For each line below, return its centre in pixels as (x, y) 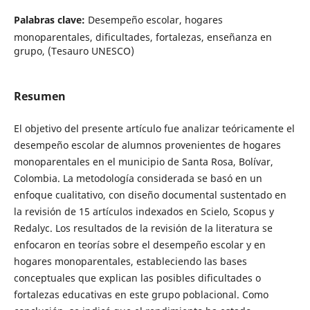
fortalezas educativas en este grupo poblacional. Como (141, 295)
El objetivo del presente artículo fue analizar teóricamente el (154, 129)
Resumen (39, 97)
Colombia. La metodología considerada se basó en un (138, 179)
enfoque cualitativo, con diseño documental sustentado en (150, 195)
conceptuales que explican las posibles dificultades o (137, 278)
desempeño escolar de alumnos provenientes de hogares (147, 145)
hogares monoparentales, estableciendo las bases (130, 262)
